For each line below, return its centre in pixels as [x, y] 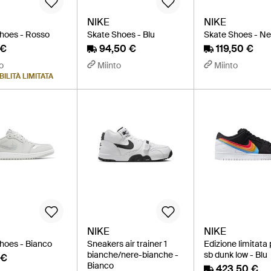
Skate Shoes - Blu [121, 34]
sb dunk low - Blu [236, 255]
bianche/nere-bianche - [132, 255]
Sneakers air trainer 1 [127, 244]
